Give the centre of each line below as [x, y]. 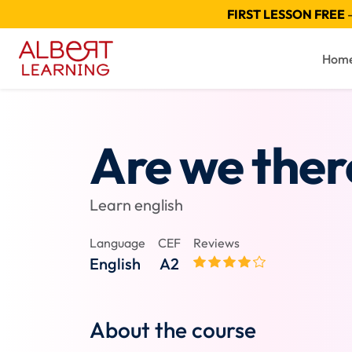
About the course [173, 330]
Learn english [136, 205]
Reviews [216, 243]
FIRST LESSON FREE [286, 14]
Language [117, 243]
